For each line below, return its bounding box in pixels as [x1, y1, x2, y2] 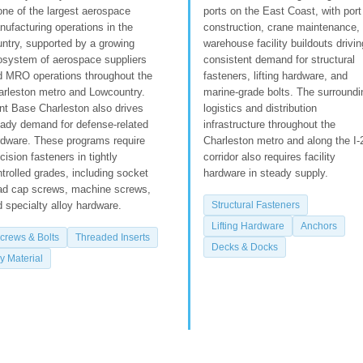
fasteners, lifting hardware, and [203, 69, 348, 82]
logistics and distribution [203, 101, 317, 114]
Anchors [301, 220, 337, 232]
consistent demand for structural [203, 53, 355, 66]
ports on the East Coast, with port [203, 4, 361, 17]
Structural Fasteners [211, 199, 300, 211]
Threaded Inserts [75, 231, 150, 243]
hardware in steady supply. [203, 166, 328, 179]
